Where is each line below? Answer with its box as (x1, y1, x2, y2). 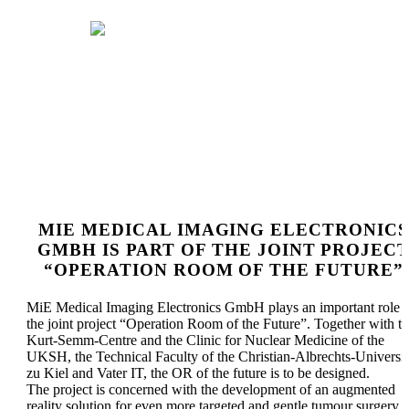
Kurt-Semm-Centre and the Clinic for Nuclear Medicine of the (26, 332, 384, 349)
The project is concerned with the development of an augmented (26, 382, 395, 398)
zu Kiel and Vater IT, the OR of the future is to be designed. (26, 365, 370, 382)
